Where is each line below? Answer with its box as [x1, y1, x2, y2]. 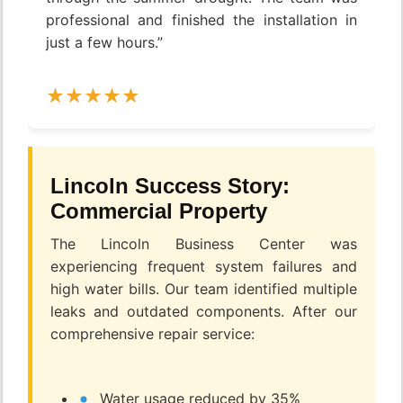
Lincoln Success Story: [50, 174, 290, 199]
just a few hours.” [46, 33, 163, 52]
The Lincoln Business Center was [50, 235, 357, 254]
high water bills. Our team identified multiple [50, 280, 357, 299]
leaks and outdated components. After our [50, 302, 357, 321]
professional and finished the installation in [46, 11, 357, 30]
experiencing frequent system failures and [50, 257, 357, 276]
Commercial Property [50, 199, 267, 224]
